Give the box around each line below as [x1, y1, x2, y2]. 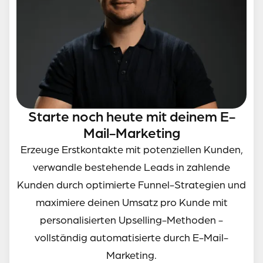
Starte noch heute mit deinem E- [28, 109, 235, 124]
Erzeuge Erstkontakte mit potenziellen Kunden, [20, 144, 243, 156]
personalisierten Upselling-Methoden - [40, 215, 223, 226]
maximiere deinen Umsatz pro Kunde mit [35, 197, 228, 208]
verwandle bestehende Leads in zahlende [33, 162, 230, 173]
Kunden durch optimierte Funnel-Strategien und [17, 180, 246, 191]
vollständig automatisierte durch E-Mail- [35, 232, 228, 244]
